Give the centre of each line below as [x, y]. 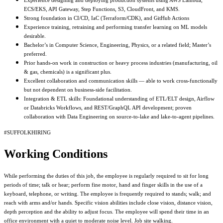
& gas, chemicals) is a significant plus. [68, 72]
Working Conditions [56, 154]
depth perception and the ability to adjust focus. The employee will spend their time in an [107, 212]
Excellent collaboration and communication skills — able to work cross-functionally [121, 81]
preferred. [35, 54]
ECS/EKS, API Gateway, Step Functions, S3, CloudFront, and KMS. [102, 9]
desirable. [35, 36]
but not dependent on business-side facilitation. [78, 90]
